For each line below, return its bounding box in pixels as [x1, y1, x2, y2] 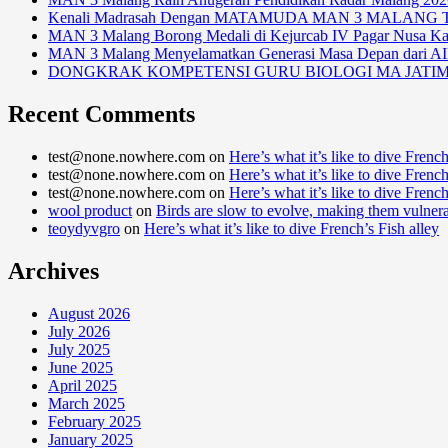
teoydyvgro [48, 219, 120, 237]
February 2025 [48, 412, 141, 430]
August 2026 [48, 304, 130, 322]
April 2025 [48, 376, 117, 394]
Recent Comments [8, 100, 195, 127]
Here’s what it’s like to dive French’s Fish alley [144, 219, 439, 237]
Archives [8, 257, 99, 284]
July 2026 [48, 322, 110, 340]
